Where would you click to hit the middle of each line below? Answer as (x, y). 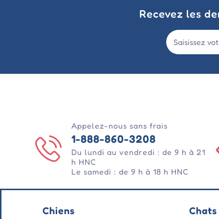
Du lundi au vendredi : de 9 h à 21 (138, 152)
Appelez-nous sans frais (119, 126)
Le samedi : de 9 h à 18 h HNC (130, 172)
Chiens (59, 211)
